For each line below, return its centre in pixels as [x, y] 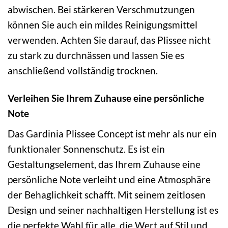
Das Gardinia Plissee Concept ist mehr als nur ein [112, 134]
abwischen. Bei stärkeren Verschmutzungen [101, 9]
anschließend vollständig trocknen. [83, 70]
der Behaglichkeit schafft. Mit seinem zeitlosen [107, 195]
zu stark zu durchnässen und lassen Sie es [96, 55]
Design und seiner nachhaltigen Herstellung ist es [113, 210]
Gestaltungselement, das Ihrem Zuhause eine [104, 164]
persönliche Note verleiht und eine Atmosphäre [109, 180]
